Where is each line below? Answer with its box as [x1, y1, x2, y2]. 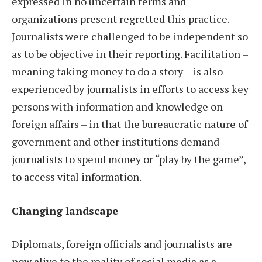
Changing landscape [12, 203, 118, 218]
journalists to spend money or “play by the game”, [12, 151, 246, 166]
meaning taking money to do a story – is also [12, 64, 223, 78]
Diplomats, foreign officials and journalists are [12, 237, 232, 251]
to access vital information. [12, 169, 142, 184]
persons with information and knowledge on [12, 99, 223, 113]
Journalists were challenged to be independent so [12, 29, 248, 43]
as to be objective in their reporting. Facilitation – [12, 46, 248, 61]
